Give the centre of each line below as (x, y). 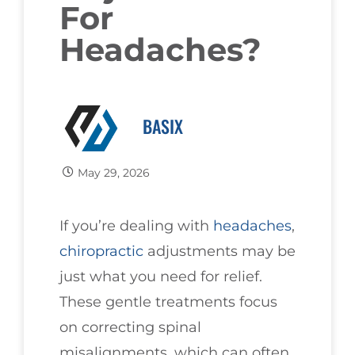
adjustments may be (219, 251)
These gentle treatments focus (168, 302)
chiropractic (101, 251)
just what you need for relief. (161, 276)
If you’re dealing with (136, 225)
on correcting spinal (130, 327)
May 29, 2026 (113, 172)
